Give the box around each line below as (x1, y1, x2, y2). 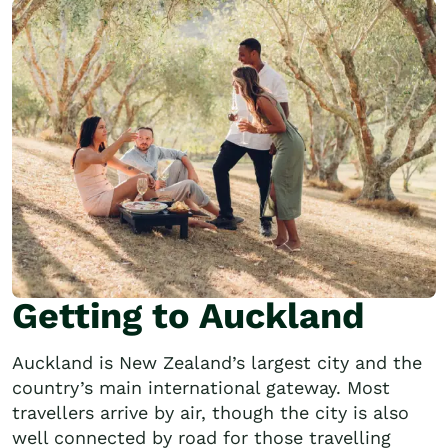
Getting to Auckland (12, 295, 365, 337)
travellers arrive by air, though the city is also (12, 402, 409, 423)
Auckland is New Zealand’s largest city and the (12, 352, 422, 373)
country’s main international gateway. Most (12, 377, 390, 398)
